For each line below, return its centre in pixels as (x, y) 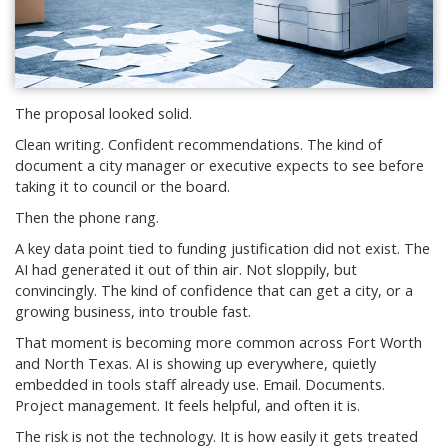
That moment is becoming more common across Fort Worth (218, 342)
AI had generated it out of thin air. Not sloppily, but (186, 269)
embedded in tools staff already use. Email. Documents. (200, 384)
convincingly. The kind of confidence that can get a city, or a (214, 290)
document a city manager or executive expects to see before (219, 165)
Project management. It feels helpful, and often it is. (187, 405)
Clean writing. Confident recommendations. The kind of (198, 144)
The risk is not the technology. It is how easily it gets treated (216, 436)
